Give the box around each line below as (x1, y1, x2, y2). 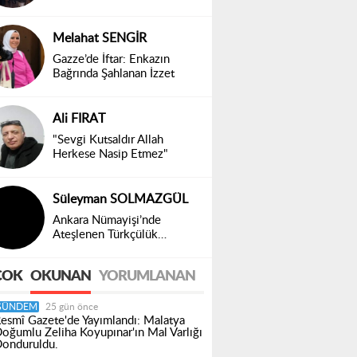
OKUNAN (30, 269, 91, 284)
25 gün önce (45, 301, 98, 312)
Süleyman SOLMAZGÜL (53, 192, 188, 206)
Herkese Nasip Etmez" (53, 147, 168, 160)
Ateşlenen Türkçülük (53, 228, 158, 241)
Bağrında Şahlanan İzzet (53, 67, 175, 80)
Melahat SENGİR (53, 31, 147, 45)
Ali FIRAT (53, 112, 105, 125)
